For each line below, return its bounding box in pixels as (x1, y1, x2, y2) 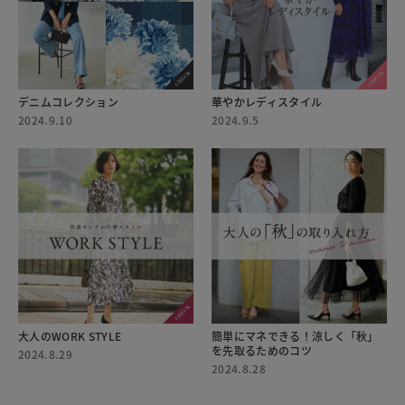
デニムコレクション (18, 94, 118, 110)
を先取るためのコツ (212, 343, 312, 359)
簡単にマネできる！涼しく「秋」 (212, 328, 379, 344)
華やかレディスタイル (212, 94, 323, 110)
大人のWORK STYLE (18, 328, 122, 344)
